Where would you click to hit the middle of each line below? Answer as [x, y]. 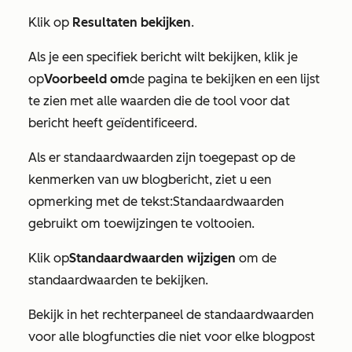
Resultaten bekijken [132, 22]
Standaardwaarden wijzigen [152, 258]
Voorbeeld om [87, 79]
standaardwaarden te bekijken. [118, 280]
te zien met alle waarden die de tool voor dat [159, 101]
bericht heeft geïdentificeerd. [113, 123]
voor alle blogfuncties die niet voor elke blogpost [172, 336]
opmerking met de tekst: [101, 201]
